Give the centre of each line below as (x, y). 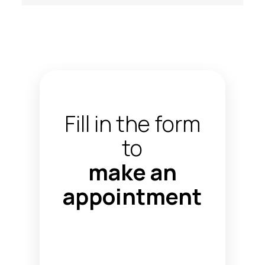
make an (132, 172)
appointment (132, 196)
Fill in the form (132, 124)
